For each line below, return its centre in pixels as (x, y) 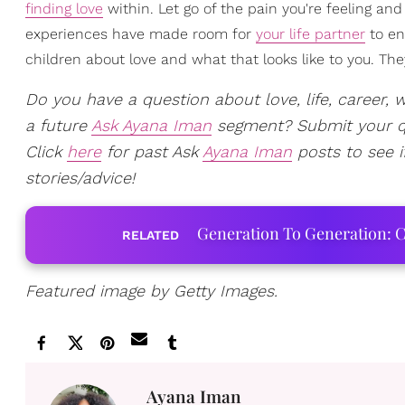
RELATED (150, 235)
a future (58, 126)
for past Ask (152, 152)
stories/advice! (80, 178)
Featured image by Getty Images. (151, 291)
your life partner (311, 34)
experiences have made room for (141, 34)
